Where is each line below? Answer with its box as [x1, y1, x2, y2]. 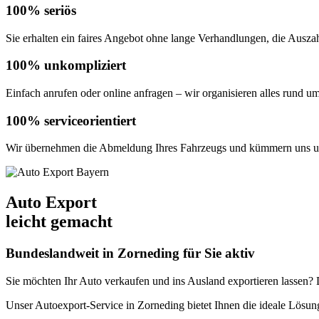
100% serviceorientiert [6, 113, 136, 128]
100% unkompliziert [6, 58, 126, 73]
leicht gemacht [6, 212, 113, 231]
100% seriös [6, 2, 76, 18]
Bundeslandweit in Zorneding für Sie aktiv [6, 246, 255, 261]
